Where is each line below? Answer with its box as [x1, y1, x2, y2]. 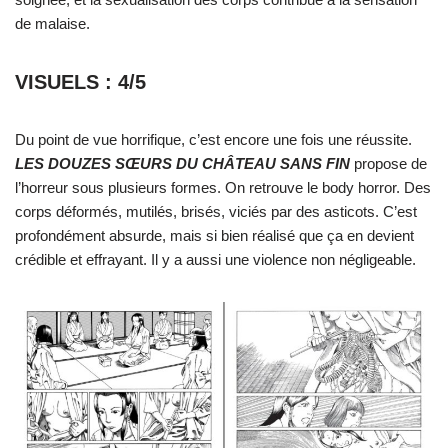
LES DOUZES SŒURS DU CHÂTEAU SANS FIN [15, 155, 350, 173]
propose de [350, 155, 427, 173]
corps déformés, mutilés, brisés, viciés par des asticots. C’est [15, 203, 417, 221]
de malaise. [15, 15, 90, 33]
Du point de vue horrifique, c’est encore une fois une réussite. [15, 131, 412, 149]
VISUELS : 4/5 [15, 71, 146, 94]
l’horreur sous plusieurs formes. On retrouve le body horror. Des [15, 179, 431, 197]
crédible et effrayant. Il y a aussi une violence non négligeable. [15, 251, 416, 269]
